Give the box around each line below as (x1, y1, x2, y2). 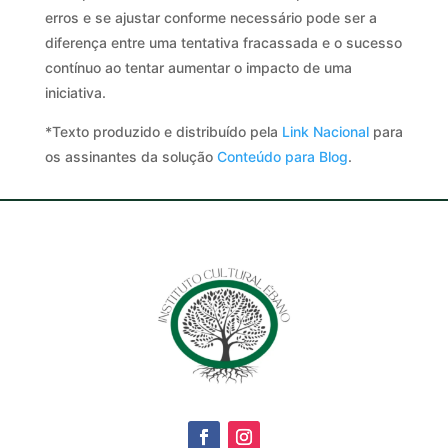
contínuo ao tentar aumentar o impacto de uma (44, 58, 352, 76)
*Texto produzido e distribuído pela (44, 122, 282, 140)
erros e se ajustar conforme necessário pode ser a (44, 8, 377, 26)
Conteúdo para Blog (216, 147, 348, 165)
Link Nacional (281, 122, 369, 140)
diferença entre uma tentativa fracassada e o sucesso (44, 33, 402, 51)
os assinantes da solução (44, 147, 217, 165)
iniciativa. (44, 83, 106, 101)
